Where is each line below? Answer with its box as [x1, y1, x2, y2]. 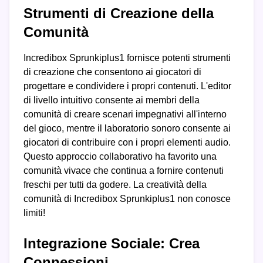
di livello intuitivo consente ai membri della [23, 95, 200, 106]
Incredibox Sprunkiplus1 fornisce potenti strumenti [23, 53, 231, 63]
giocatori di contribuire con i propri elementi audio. [23, 137, 231, 148]
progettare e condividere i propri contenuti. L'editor [23, 81, 231, 92]
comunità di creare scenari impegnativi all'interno [23, 109, 227, 120]
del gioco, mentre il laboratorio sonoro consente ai [23, 123, 231, 134]
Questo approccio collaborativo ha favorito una [23, 151, 217, 162]
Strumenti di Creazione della [23, 5, 214, 22]
